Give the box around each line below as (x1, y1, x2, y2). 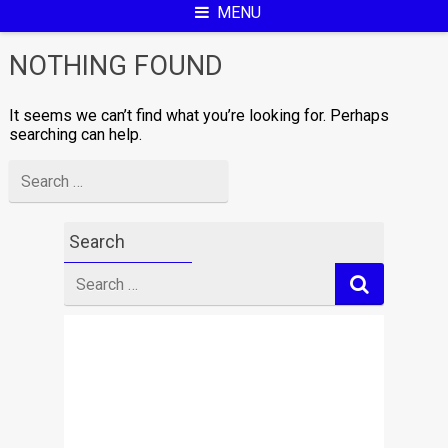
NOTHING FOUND (8, 50, 223, 82)
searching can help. (8, 125, 142, 144)
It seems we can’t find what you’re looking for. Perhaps (8, 106, 389, 125)
